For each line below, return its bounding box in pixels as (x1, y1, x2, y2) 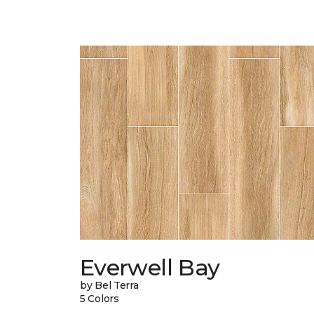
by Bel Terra (80, 279, 139, 292)
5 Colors (80, 292, 119, 306)
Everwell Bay (80, 254, 220, 282)
